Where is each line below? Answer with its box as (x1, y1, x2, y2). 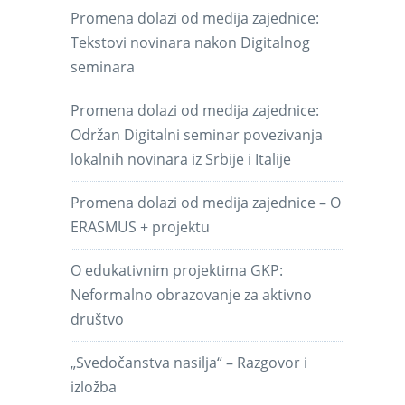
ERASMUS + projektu (71, 216, 211, 237)
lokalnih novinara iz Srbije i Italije (71, 148, 292, 169)
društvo (71, 308, 125, 329)
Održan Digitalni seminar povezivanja (71, 124, 324, 145)
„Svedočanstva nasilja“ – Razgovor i (71, 352, 308, 372)
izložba (71, 376, 118, 397)
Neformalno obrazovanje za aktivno (71, 284, 313, 305)
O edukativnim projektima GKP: (71, 259, 284, 280)
